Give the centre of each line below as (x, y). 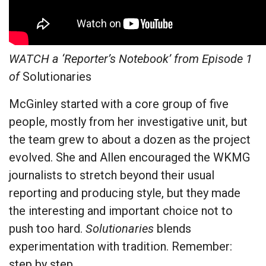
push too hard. (47, 229)
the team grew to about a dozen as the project (130, 140)
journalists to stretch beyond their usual (112, 175)
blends (172, 229)
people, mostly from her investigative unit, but (128, 122)
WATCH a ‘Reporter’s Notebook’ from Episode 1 (131, 59)
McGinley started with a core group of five (119, 104)
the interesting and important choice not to (121, 211)
